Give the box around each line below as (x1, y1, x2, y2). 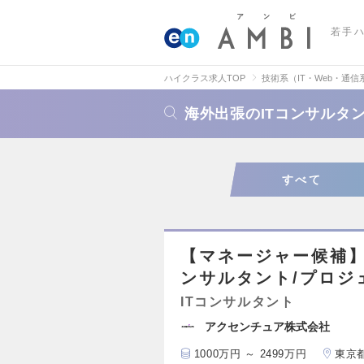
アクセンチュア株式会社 (205, 320, 330, 333)
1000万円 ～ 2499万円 (193, 348, 307, 360)
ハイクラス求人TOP (164, 73, 245, 83)
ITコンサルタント (180, 295, 295, 309)
